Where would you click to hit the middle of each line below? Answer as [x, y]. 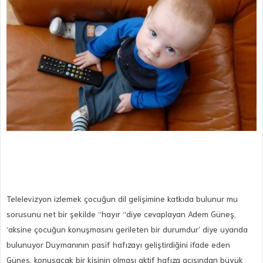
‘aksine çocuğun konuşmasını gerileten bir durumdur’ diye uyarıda [127, 229]
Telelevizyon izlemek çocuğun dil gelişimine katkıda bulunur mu [122, 198]
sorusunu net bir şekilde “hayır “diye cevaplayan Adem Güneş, [121, 213]
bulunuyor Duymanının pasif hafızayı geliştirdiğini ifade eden [118, 244]
